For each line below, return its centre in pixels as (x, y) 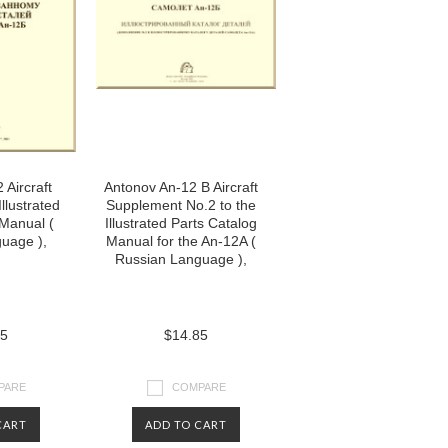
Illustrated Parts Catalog (181, 223)
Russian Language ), (181, 259)
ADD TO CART (186, 424)
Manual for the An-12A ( (181, 241)
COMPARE (199, 386)
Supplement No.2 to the (181, 205)
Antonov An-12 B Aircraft (181, 187)
